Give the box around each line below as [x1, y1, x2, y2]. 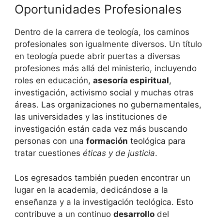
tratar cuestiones [15, 148, 83, 158]
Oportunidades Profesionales [15, 2, 182, 17]
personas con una [15, 136, 86, 146]
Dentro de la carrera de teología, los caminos [15, 27, 189, 37]
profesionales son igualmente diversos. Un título [15, 39, 202, 49]
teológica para [128, 136, 186, 146]
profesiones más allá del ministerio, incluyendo [15, 63, 197, 74]
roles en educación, [15, 76, 93, 86]
